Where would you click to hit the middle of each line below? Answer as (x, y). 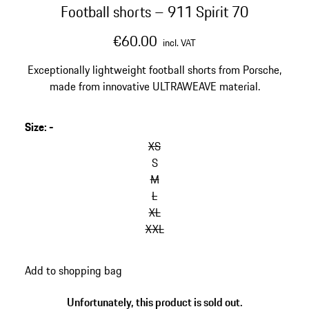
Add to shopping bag (73, 270)
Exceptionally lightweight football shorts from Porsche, (154, 70)
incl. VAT (179, 43)
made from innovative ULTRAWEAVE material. (154, 86)
